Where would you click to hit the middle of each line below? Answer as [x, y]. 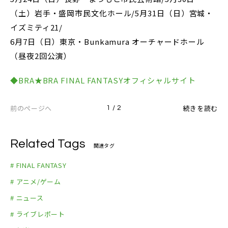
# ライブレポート [38, 214]
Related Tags [48, 144]
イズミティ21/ [37, 27]
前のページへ [31, 108]
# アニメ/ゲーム [36, 182]
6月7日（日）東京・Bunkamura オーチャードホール [108, 42]
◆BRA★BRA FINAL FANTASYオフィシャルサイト [103, 80]
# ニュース [27, 198]
